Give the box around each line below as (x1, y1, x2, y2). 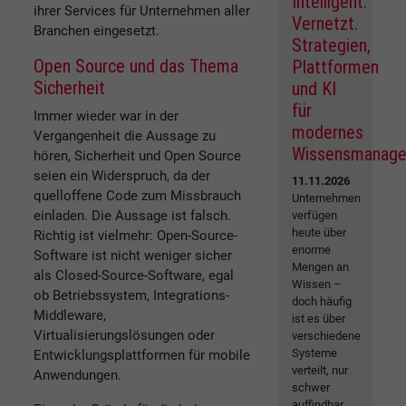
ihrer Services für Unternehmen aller (34, 2, 250, 19)
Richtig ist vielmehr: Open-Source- (34, 227, 237, 244)
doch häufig (292, 295, 353, 309)
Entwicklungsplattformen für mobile (34, 346, 250, 363)
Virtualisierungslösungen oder (34, 326, 215, 343)
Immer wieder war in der (34, 107, 179, 124)
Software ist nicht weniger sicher (34, 246, 232, 264)
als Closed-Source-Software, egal (34, 266, 234, 284)
